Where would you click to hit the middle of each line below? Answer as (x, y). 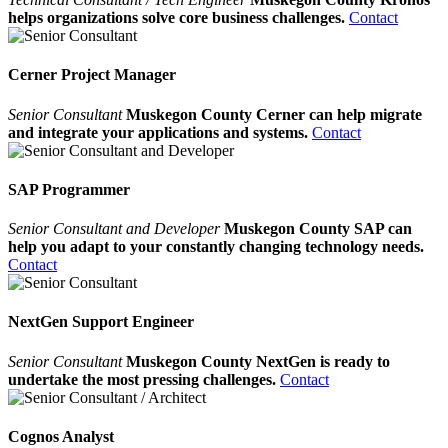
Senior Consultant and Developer (116, 229)
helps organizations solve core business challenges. (176, 18)
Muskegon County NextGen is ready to (258, 361)
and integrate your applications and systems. (158, 132)
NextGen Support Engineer (101, 322)
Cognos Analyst (61, 436)
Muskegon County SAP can (318, 229)
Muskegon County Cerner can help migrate (274, 114)
